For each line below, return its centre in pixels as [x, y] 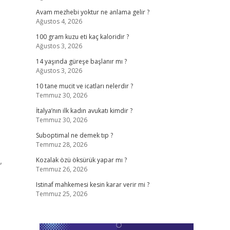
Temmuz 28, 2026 [61, 145]
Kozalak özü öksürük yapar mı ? [81, 160]
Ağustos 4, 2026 [59, 21]
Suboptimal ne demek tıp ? [74, 135]
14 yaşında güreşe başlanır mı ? [81, 61]
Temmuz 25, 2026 [61, 194]
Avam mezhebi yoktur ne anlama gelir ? [92, 12]
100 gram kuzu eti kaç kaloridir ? [82, 37]
